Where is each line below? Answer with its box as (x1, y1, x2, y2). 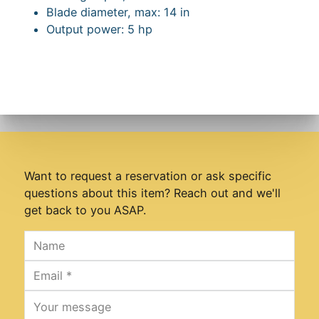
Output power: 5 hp (46, 22, 152, 37)
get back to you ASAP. (23, 203, 146, 218)
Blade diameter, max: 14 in (46, 5, 190, 20)
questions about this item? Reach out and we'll (23, 186, 281, 201)
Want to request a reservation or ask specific (23, 169, 271, 184)
